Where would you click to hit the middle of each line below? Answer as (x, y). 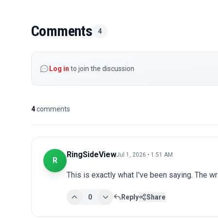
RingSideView (91, 154)
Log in (59, 68)
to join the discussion (102, 68)
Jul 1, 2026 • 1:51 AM (145, 154)
